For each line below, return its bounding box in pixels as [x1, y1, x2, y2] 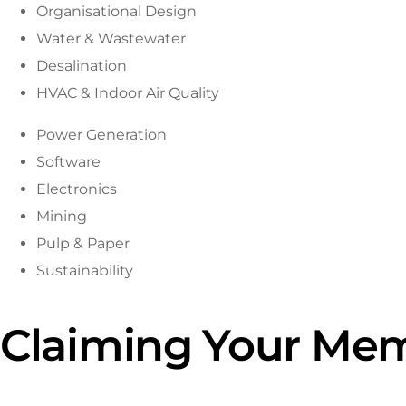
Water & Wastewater [36, 29, 186, 47]
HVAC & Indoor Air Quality [36, 83, 219, 101]
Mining [36, 207, 87, 225]
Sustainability [36, 261, 133, 279]
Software [36, 152, 101, 170]
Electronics [36, 179, 117, 198]
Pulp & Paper [36, 234, 130, 252]
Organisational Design [36, 2, 197, 20]
